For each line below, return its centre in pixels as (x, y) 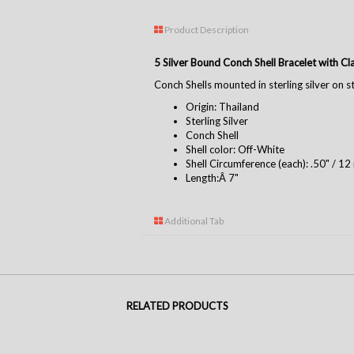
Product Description (206, 30)
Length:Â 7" (212, 178)
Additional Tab (193, 221)
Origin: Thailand (222, 107)
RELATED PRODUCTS (177, 306)
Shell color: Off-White (235, 150)
